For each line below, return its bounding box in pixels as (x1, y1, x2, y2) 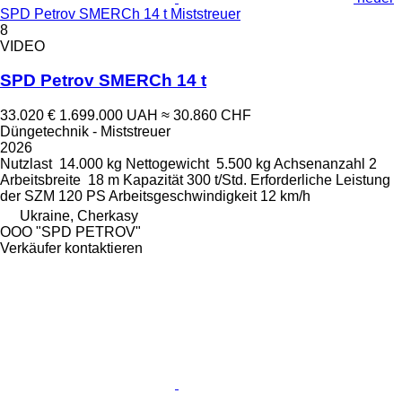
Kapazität (123, 172, 183, 188)
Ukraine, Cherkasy (20, 208, 138, 224)
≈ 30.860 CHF (162, 108, 251, 124)
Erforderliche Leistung (250, 172, 390, 188)
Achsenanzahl (274, 156, 365, 172)
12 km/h (260, 188, 310, 205)
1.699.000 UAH (59, 108, 158, 124)
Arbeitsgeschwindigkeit (109, 188, 257, 205)
